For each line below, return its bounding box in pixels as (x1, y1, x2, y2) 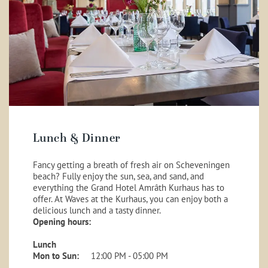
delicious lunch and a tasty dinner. (32, 204, 161, 216)
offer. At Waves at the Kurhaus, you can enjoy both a (32, 193, 228, 205)
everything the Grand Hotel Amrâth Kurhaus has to (32, 181, 224, 193)
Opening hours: (32, 215, 91, 227)
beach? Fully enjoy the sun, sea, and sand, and (32, 170, 204, 182)
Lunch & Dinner (32, 129, 120, 147)
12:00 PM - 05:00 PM (90, 249, 168, 261)
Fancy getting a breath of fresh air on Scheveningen (32, 159, 230, 170)
